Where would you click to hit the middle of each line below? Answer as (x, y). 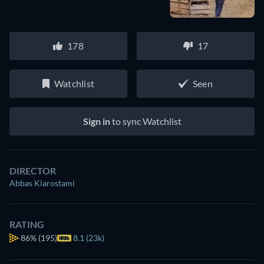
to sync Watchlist (146, 121)
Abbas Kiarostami (42, 183)
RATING (27, 224)
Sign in (96, 121)
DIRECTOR (33, 171)
